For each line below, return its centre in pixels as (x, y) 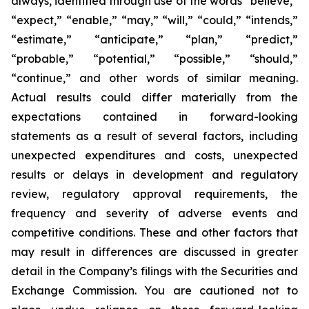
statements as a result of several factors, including (154, 136)
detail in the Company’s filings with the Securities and (154, 271)
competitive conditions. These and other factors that (154, 232)
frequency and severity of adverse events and (154, 213)
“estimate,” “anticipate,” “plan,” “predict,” (154, 39)
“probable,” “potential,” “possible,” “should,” (154, 59)
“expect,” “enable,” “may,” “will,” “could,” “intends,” (154, 20)
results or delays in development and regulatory (154, 175)
